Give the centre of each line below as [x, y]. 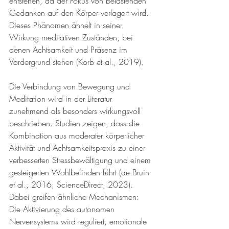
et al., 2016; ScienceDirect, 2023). [72, 185]
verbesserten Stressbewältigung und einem [81, 160]
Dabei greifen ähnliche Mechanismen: [75, 197]
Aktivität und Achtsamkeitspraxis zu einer [78, 148]
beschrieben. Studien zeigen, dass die [76, 123]
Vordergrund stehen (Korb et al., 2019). [76, 62]
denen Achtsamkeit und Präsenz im [70, 50]
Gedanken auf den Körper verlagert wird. [80, 13]
